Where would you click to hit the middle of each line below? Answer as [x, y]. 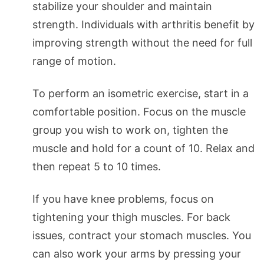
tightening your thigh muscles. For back [131, 217]
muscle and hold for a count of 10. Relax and [143, 148]
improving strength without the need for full [142, 43]
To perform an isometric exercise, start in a [141, 94]
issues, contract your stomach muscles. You [142, 236]
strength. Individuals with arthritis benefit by [143, 25]
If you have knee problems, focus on [123, 199]
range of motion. [74, 61]
